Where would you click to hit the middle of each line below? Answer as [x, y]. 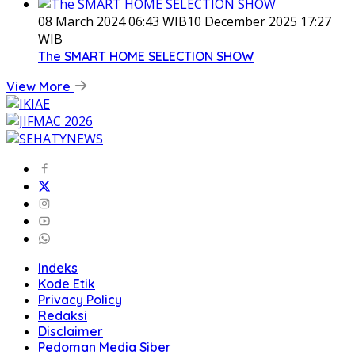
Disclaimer [71, 331]
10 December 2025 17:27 [259, 21]
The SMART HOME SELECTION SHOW [146, 56]
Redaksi [63, 315]
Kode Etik [67, 283]
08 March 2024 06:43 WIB [113, 21]
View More [40, 86]
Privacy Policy [80, 299]
